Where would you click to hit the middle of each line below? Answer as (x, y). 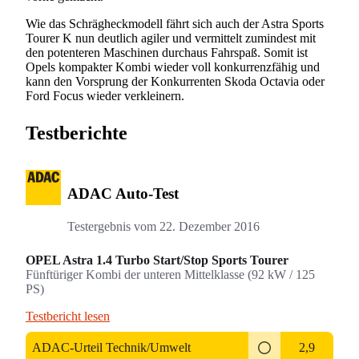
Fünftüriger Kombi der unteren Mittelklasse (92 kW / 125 (170, 274)
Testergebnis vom (113, 226)
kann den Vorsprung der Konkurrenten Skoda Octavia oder (175, 82)
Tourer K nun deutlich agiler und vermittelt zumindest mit (171, 38)
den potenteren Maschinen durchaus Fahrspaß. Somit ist (167, 53)
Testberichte (77, 133)
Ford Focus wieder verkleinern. (105, 96)
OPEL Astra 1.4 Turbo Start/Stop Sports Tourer (157, 260)
